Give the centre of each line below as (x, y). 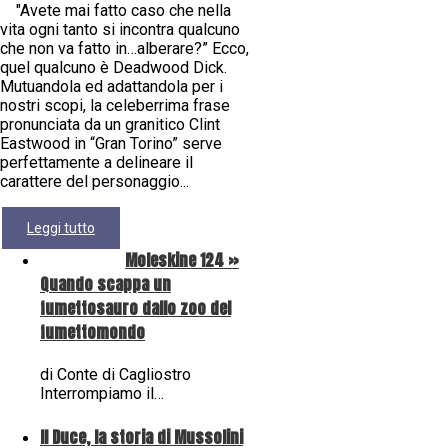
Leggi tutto (61, 227)
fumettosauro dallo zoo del (135, 308)
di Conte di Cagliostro (115, 375)
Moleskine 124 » (182, 260)
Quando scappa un (105, 284)
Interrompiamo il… (102, 394)
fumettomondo (92, 332)
